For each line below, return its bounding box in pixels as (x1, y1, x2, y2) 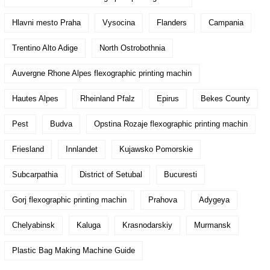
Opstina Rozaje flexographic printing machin (94, 119, 248, 128)
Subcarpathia (12, 169, 58, 179)
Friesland (12, 144, 44, 154)
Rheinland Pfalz (80, 93, 135, 103)
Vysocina (102, 17, 135, 27)
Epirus (157, 93, 179, 103)
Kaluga (77, 220, 101, 230)
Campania (209, 17, 243, 27)
